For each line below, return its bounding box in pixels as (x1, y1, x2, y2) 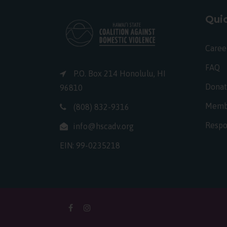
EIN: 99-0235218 (60, 141, 120, 150)
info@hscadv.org (73, 122, 134, 131)
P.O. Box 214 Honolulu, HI (71, 69, 166, 79)
